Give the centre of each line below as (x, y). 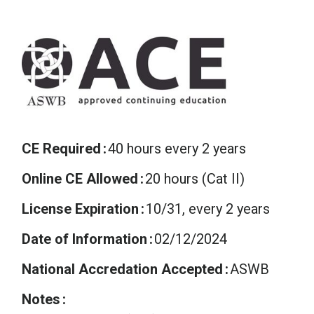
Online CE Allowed (80, 178)
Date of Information (84, 239)
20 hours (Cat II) (195, 178)
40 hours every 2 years (177, 148)
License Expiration (80, 209)
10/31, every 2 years (208, 209)
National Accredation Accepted (122, 269)
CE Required (61, 148)
